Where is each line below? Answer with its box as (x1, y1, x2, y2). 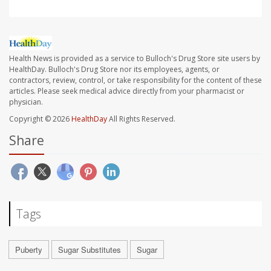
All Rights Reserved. (107, 114, 175, 125)
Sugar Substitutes (58, 244, 121, 256)
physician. (9, 97, 43, 108)
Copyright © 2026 (9, 114, 71, 125)
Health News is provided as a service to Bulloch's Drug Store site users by (9, 53, 260, 64)
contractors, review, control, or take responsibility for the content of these (9, 75, 262, 86)
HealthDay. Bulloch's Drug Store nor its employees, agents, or (9, 64, 220, 75)
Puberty (15, 244, 42, 256)
